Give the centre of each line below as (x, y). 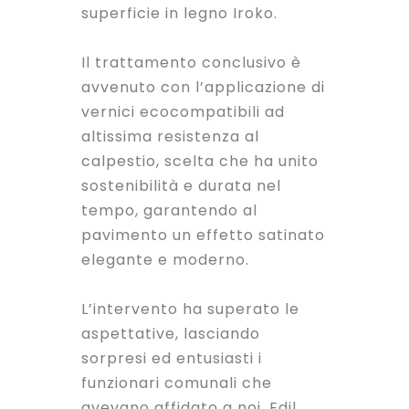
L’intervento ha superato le (190, 309)
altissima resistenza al (170, 137)
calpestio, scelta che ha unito (200, 162)
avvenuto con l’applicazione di (203, 88)
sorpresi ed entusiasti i (172, 359)
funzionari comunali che (177, 383)
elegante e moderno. (165, 260)
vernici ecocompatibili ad (183, 112)
